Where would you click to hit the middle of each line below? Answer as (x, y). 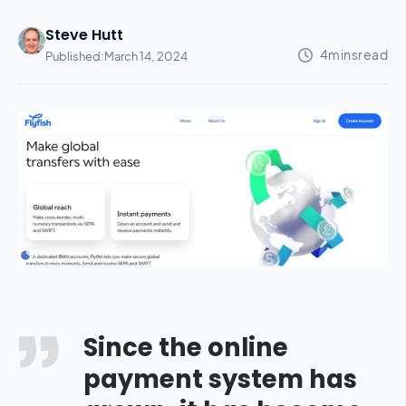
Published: (75, 56)
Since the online (186, 347)
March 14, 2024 (146, 56)
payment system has (220, 379)
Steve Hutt (84, 34)
